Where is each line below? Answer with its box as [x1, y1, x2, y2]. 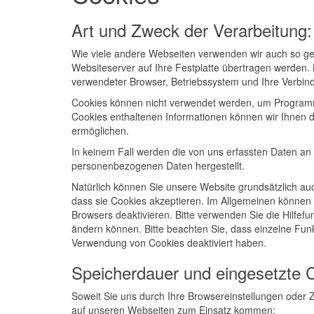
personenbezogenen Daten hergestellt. [71, 158, 245, 172]
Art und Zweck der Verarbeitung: [71, 18, 312, 42]
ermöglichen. [71, 123, 129, 137]
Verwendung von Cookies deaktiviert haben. [71, 235, 266, 250]
